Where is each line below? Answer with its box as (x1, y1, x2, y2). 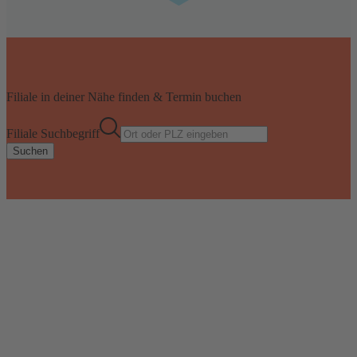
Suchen (13, 144, 48, 157)
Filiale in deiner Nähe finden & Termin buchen (6, 89, 241, 104)
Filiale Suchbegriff (6, 126, 100, 140)
